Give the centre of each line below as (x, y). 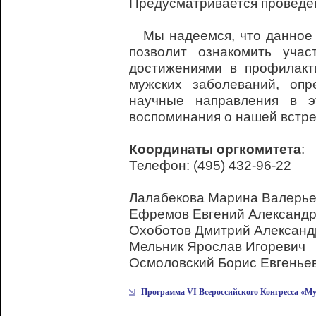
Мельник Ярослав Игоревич (217, 246)
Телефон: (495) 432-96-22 (210, 165)
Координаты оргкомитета (215, 149)
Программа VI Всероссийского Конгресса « (223, 292)
